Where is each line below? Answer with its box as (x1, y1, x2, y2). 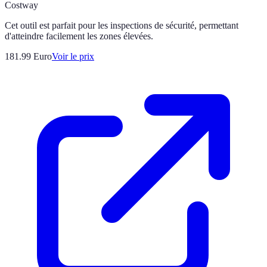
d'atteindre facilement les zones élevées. (5, 30, 153, 41)
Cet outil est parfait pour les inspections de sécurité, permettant (5, 20, 238, 30)
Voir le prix (52, 51, 94, 61)
